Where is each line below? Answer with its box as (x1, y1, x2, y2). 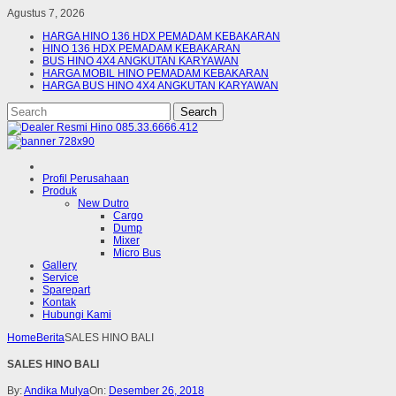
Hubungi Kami (42, 308, 111, 321)
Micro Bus (113, 247, 161, 259)
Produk (42, 185, 77, 197)
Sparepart (42, 284, 90, 296)
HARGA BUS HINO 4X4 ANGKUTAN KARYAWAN (42, 80, 278, 92)
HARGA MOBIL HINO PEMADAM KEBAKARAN (42, 67, 269, 80)
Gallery (42, 259, 77, 271)
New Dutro (78, 197, 129, 209)
